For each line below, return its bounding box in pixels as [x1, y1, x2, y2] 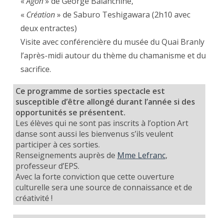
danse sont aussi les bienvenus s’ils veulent [15, 128, 173, 140]
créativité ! [15, 193, 53, 204]
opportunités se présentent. [15, 107, 126, 118]
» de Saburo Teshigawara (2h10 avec [55, 9, 191, 20]
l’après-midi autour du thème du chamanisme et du [20, 50, 206, 61]
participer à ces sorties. [15, 139, 100, 150]
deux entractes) [20, 23, 77, 34]
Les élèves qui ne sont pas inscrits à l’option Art [15, 118, 188, 129]
